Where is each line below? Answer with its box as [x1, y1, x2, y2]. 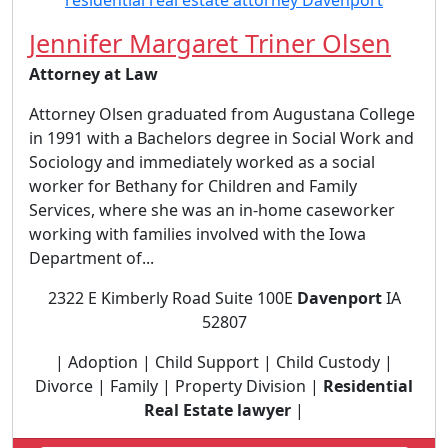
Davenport [296, 287, 382, 309]
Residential [323, 375, 413, 397]
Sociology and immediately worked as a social [29, 151, 375, 173]
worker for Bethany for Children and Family [29, 175, 357, 197]
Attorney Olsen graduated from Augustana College [29, 103, 415, 125]
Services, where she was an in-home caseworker [29, 199, 395, 221]
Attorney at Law [29, 63, 158, 85]
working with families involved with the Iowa [29, 223, 366, 245]
